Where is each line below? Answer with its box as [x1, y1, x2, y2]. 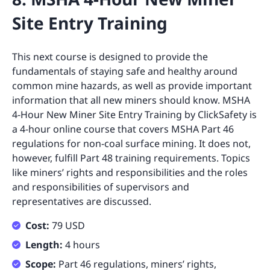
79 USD [52, 219, 85, 233]
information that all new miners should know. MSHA [12, 93, 250, 107]
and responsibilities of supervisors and [12, 180, 189, 194]
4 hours [65, 238, 100, 252]
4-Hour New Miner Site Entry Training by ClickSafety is [12, 108, 257, 122]
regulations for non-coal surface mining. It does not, [12, 137, 251, 151]
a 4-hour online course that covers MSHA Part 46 [12, 122, 234, 136]
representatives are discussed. [12, 195, 151, 209]
